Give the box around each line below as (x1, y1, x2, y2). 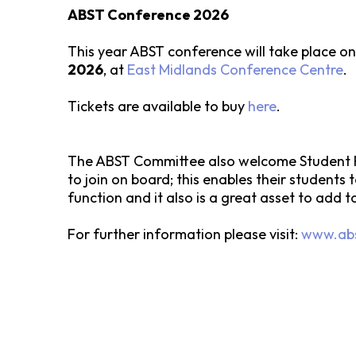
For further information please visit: (68, 225, 298, 243)
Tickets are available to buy (68, 97, 248, 115)
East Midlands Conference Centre (127, 60, 343, 79)
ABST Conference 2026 (68, 6, 229, 24)
